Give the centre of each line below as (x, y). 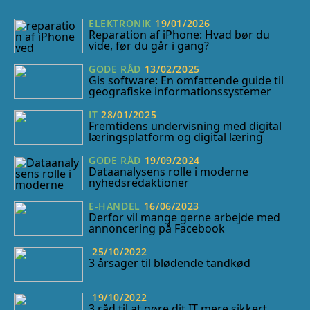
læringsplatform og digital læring (176, 137)
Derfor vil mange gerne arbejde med (184, 218)
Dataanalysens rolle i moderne (168, 172)
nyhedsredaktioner (139, 183)
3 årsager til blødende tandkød (170, 263)
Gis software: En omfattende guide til (186, 81)
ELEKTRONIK (120, 23)
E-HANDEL (115, 206)
